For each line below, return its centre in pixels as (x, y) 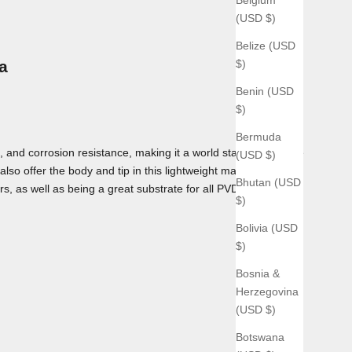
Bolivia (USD (267, 227)
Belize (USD (266, 45)
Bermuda (258, 136)
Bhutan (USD (268, 182)
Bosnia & (258, 273)
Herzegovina (267, 291)
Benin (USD (265, 91)
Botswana (260, 337)
